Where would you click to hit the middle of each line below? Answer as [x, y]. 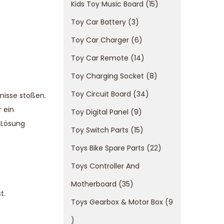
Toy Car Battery [98, 22]
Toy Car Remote [100, 58]
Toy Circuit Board [101, 94]
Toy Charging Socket [107, 76]
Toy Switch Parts [100, 130]
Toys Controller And [105, 166]
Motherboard [94, 184]
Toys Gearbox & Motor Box [117, 202]
